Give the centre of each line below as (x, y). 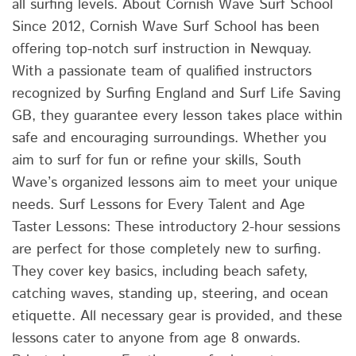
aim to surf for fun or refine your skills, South (157, 160)
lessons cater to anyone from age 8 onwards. (156, 338)
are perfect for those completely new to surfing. (166, 249)
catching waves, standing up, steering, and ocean (170, 294)
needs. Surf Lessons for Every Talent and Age (159, 205)
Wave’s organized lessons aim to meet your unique (175, 182)
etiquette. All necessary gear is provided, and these (177, 316)
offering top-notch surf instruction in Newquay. (162, 49)
